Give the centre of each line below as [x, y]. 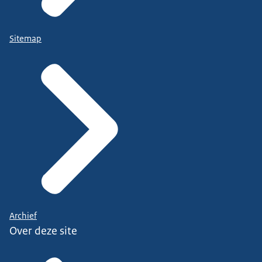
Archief [23, 216]
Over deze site [43, 231]
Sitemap [25, 39]
